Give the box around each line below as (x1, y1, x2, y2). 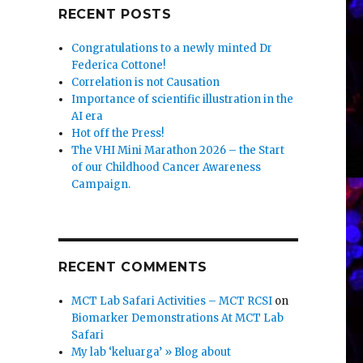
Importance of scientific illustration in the (71, 92, 294, 107)
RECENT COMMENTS (58, 259, 208, 275)
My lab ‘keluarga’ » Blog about (71, 345, 232, 360)
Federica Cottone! (71, 58, 166, 73)
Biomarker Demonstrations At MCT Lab (71, 311, 284, 326)
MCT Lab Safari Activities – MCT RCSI (71, 294, 273, 309)
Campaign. (71, 177, 134, 192)
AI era (71, 109, 104, 124)
